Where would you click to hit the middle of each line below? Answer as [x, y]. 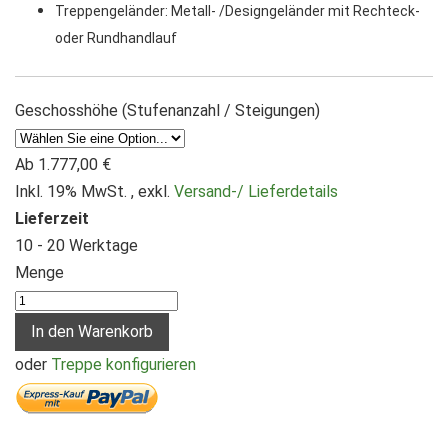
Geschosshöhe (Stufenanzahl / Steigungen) [167, 110]
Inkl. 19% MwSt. [73, 191]
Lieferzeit [52, 218]
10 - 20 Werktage [76, 245]
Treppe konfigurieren [123, 364]
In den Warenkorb [92, 331]
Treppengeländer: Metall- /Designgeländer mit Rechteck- [237, 10]
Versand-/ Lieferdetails [256, 191]
